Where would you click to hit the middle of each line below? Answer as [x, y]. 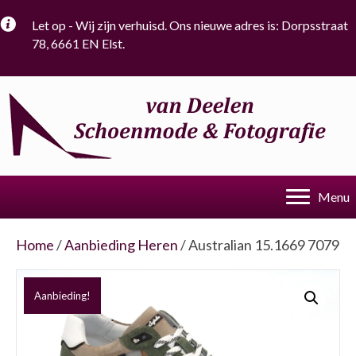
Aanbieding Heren [121, 245]
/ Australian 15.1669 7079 [259, 245]
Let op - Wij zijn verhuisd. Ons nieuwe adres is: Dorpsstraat [190, 25]
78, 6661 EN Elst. [78, 43]
